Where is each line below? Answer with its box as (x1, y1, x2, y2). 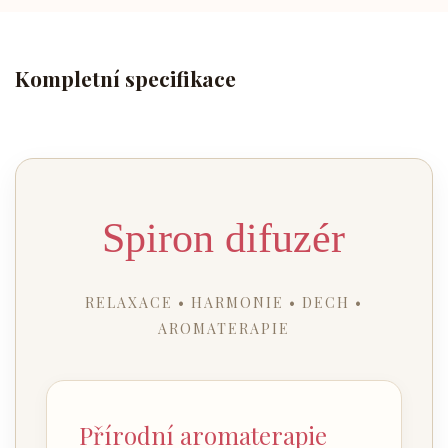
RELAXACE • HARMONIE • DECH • (84, 293, 363, 313)
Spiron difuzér (102, 215, 346, 262)
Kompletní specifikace (15, 63, 236, 92)
